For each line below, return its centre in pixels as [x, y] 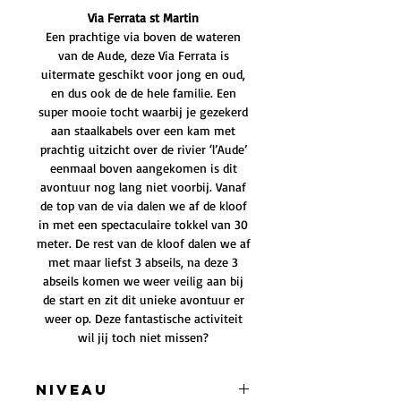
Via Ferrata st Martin [143, 17]
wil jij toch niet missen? [143, 337]
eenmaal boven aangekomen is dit [143, 168]
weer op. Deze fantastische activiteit [143, 318]
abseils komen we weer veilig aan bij [143, 281]
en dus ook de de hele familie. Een [143, 93]
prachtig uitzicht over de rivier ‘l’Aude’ [143, 149]
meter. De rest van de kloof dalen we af [143, 243]
